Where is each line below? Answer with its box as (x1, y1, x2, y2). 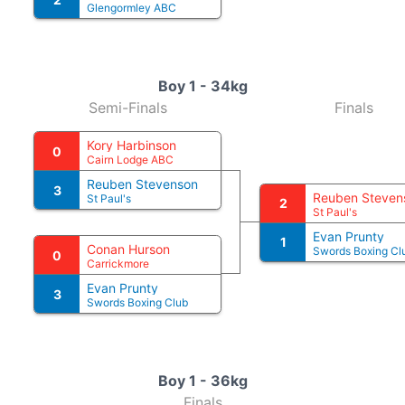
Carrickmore (87, 257, 149, 270)
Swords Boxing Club (87, 296, 188, 309)
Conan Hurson (87, 241, 170, 257)
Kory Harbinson (87, 137, 176, 153)
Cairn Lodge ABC (87, 153, 174, 166)
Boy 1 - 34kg (157, 77, 248, 95)
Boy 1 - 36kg (157, 372, 248, 390)
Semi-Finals (88, 99, 167, 117)
